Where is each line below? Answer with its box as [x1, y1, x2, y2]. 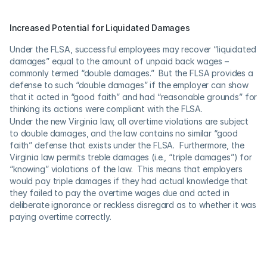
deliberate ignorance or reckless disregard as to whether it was [10, 200, 257, 210]
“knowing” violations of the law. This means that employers [10, 164, 243, 174]
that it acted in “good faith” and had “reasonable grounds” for [10, 92, 257, 102]
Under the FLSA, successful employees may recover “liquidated [10, 44, 256, 54]
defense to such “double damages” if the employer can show [10, 80, 249, 90]
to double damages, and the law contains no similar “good [10, 128, 238, 138]
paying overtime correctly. [10, 212, 111, 222]
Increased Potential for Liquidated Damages [10, 23, 190, 33]
